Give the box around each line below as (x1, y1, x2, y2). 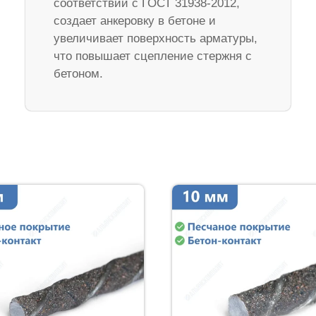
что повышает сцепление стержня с (53, 49, 252, 63)
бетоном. (53, 66, 103, 80)
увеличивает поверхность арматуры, (53, 31, 257, 45)
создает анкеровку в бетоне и (53, 13, 216, 28)
